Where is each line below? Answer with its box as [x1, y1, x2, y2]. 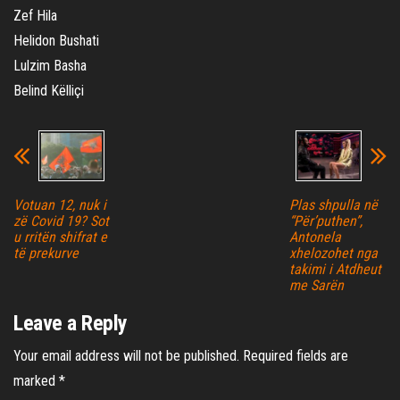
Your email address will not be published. [13, 346, 239, 364]
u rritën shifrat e [13, 228, 107, 246]
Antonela [288, 228, 341, 246]
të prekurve [13, 244, 79, 262]
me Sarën [288, 276, 344, 294]
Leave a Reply [13, 310, 128, 336]
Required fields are [243, 346, 348, 364]
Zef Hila [13, 6, 57, 24]
